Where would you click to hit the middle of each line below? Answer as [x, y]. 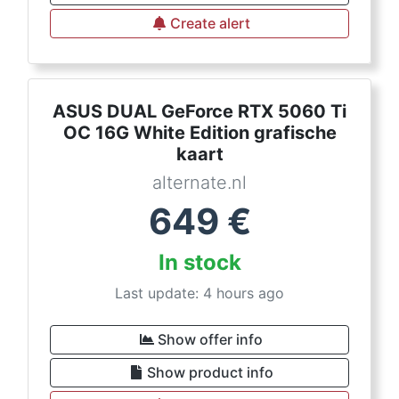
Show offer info [210, 339]
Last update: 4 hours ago [199, 293]
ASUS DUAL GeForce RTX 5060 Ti [199, 111]
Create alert [210, 23]
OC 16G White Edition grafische [199, 133]
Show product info [210, 372]
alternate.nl [199, 183]
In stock [199, 262]
